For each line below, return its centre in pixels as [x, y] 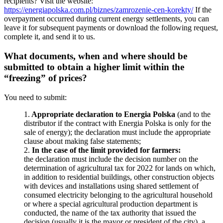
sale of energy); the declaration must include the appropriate [117, 132]
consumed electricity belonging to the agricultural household [118, 195]
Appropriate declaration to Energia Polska [103, 114]
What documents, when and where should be [96, 56]
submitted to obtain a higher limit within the [94, 67]
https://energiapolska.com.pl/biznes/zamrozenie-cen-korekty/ [99, 10]
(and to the [193, 114]
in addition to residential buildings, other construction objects [119, 177]
